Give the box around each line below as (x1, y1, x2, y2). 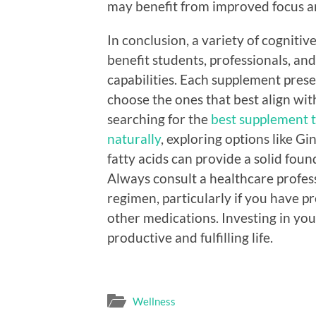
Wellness (133, 295, 176, 308)
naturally (107, 130, 161, 147)
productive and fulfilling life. (107, 229, 273, 245)
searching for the (107, 110, 211, 127)
